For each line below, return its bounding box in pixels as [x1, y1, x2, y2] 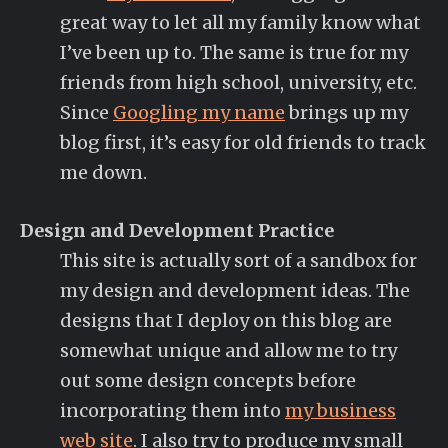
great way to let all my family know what [60, 11, 421, 35]
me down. [60, 161, 147, 185]
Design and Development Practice [20, 218, 334, 242]
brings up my [285, 101, 408, 125]
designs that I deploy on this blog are [60, 308, 392, 332]
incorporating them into [60, 398, 285, 422]
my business [285, 398, 396, 422]
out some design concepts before [60, 368, 356, 392]
